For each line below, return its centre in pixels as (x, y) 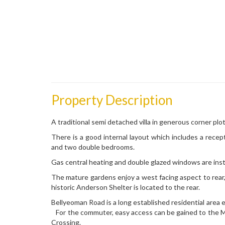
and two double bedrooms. (93, 147)
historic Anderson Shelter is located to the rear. (127, 187)
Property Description (112, 100)
